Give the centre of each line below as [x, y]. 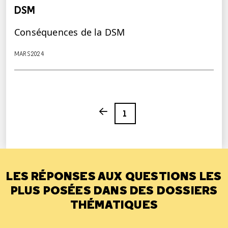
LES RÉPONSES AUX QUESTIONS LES [114, 176]
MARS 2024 [29, 53]
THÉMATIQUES [114, 204]
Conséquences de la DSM [70, 32]
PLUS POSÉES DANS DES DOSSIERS [114, 190]
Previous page [124, 112]
